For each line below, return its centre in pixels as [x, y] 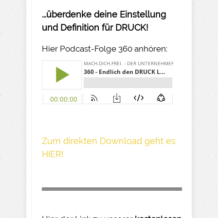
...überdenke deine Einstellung [104, 14]
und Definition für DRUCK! [95, 27]
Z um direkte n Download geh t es [109, 141]
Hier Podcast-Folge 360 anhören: [105, 48]
